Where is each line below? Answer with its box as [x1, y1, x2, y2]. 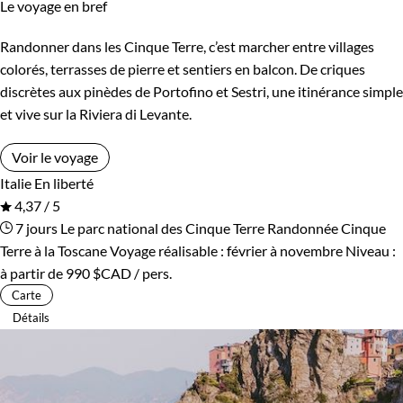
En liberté [34, 174, 94, 192]
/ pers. [131, 264, 172, 282]
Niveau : [345, 241, 396, 259]
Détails [13, 309, 49, 325]
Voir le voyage [12, 148, 98, 166]
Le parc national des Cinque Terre [60, 219, 264, 237]
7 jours [13, 219, 58, 237]
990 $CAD [66, 264, 131, 282]
